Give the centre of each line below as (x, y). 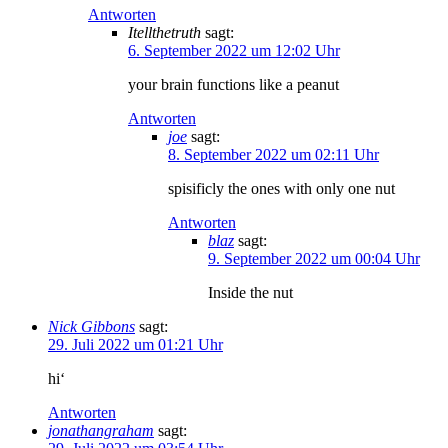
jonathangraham (101, 430)
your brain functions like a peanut (233, 84)
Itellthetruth (164, 32)
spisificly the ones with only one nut (281, 188)
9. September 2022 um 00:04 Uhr (314, 258)
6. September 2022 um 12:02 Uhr (234, 50)
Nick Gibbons (91, 326)
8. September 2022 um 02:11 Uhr (273, 154)
